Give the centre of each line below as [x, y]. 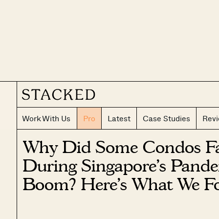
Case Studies [166, 118]
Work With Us [46, 118]
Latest [119, 118]
